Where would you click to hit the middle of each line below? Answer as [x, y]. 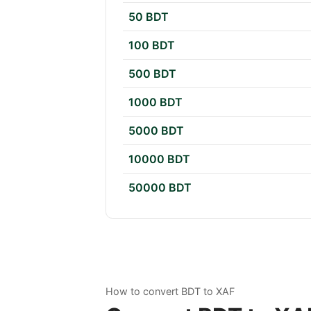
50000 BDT [160, 188]
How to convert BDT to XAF [170, 292]
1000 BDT [155, 102]
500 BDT [152, 74]
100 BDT [152, 45]
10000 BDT [159, 159]
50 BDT [149, 17]
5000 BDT [156, 131]
